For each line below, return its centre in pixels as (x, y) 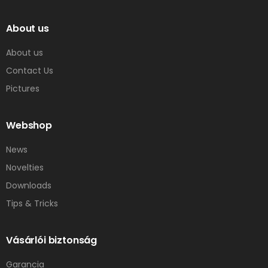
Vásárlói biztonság (52, 240)
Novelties (25, 167)
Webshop (29, 125)
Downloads (29, 185)
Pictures (23, 88)
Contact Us (30, 70)
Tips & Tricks (32, 203)
